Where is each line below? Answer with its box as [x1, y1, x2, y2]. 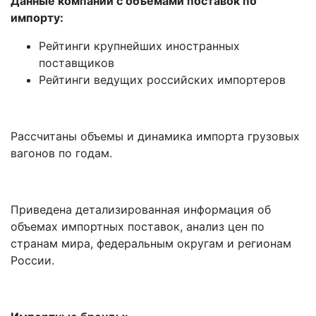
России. [11, 253, 54, 268]
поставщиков [39, 56, 114, 71]
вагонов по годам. [11, 146, 112, 161]
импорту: [11, 11, 63, 25]
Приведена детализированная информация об [11, 202, 271, 217]
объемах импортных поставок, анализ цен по [11, 219, 265, 234]
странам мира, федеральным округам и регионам [11, 236, 291, 251]
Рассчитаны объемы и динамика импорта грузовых [11, 129, 300, 144]
